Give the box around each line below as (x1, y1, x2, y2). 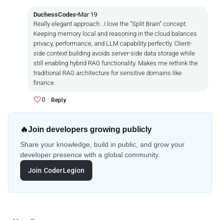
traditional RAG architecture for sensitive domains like (33, 69, 182, 77)
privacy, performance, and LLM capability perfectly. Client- (33, 39, 192, 47)
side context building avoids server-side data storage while (33, 49, 195, 57)
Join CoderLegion (28, 166, 85, 174)
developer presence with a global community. (20, 150, 160, 159)
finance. (33, 79, 55, 86)
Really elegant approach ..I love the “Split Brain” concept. (33, 20, 187, 27)
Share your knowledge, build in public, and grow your (20, 140, 185, 148)
